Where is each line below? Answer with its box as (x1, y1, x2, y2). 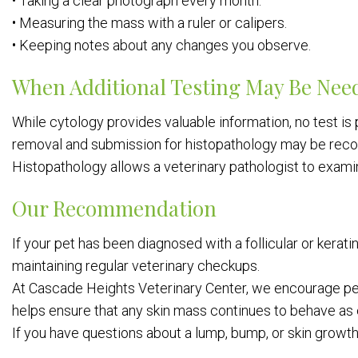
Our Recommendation (12, 194, 217, 222)
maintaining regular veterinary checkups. (12, 257, 260, 274)
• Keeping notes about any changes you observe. (12, 37, 311, 54)
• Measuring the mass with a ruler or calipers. (12, 14, 287, 31)
